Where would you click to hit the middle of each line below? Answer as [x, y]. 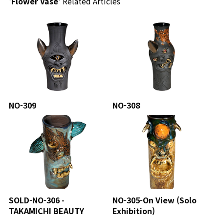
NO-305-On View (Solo [154, 200]
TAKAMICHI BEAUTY [46, 211]
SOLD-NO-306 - [37, 200]
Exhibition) [133, 211]
